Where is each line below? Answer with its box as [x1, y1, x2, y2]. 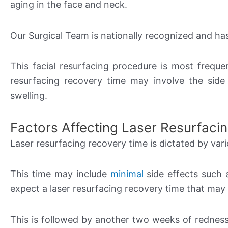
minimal [110, 168, 144, 180]
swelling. [10, 90, 47, 101]
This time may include [10, 168, 110, 180]
